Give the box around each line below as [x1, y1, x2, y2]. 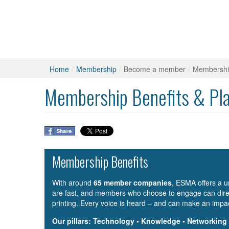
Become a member [124, 64, 186, 74]
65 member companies [94, 177, 172, 188]
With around [52, 177, 94, 188]
